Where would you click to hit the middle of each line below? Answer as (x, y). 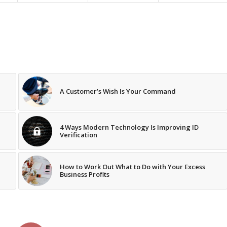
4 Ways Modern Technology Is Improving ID (129, 127)
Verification (78, 135)
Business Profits (84, 175)
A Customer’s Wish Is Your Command (118, 91)
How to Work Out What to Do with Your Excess (132, 167)
